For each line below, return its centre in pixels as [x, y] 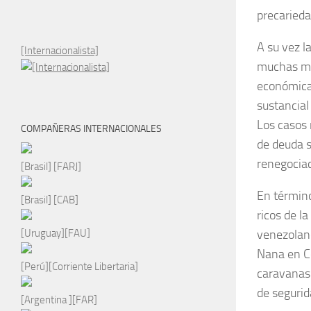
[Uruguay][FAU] [56, 233]
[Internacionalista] [60, 50]
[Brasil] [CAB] [50, 200]
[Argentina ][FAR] [59, 300]
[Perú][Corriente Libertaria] [79, 266]
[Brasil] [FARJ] [51, 166]
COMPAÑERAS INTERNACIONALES [91, 128]
